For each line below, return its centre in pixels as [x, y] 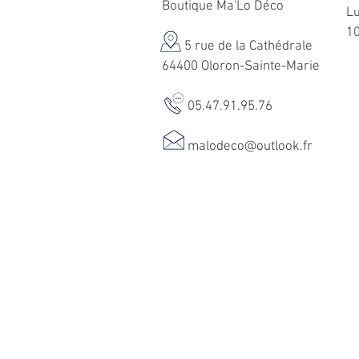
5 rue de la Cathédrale [237, 47]
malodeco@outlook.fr [250, 147]
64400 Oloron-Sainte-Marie [241, 67]
